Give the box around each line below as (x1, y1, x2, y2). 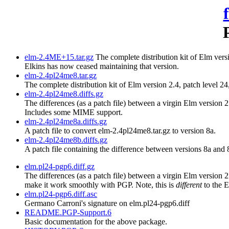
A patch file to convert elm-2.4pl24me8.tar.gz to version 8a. (25, 126, 216, 135)
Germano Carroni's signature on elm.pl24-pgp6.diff (25, 199, 190, 208)
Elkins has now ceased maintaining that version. (25, 62, 179, 71)
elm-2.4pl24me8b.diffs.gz (25, 135, 107, 145)
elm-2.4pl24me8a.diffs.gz (25, 117, 107, 126)
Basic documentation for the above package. (25, 217, 167, 226)
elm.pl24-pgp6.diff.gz (25, 162, 95, 171)
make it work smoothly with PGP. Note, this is (25, 180, 176, 190)
